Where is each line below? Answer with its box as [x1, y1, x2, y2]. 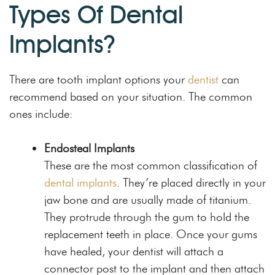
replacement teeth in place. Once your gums [44, 227, 257, 242]
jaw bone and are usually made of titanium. [44, 193, 251, 207]
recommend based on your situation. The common [9, 89, 252, 104]
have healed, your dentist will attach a [44, 244, 223, 259]
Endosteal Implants [44, 141, 134, 156]
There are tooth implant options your [9, 72, 188, 87]
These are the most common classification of [44, 158, 257, 173]
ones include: [9, 106, 73, 121]
